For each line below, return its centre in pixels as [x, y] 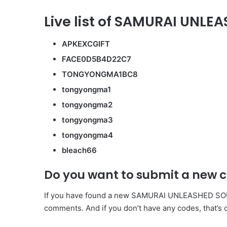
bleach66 [79, 150]
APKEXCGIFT [86, 44]
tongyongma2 [87, 105]
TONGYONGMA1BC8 [100, 74]
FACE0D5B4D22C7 [97, 59]
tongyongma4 [87, 135]
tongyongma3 [87, 120]
